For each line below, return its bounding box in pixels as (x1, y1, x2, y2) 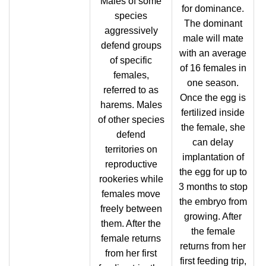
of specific (110, 55, 152, 65)
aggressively (104, 26, 158, 36)
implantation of (182, 152, 244, 162)
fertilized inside (181, 107, 245, 118)
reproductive (104, 159, 157, 169)
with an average (179, 48, 246, 58)
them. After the (101, 218, 161, 229)
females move (102, 189, 160, 199)
